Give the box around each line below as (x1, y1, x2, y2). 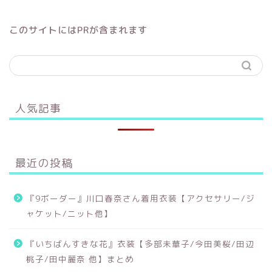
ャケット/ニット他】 (26, 208, 113, 220)
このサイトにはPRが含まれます (9, 24, 148, 37)
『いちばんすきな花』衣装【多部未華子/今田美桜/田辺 (26, 238, 254, 250)
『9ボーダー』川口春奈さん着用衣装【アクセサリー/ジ (26, 192, 255, 205)
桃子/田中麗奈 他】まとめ (26, 253, 134, 265)
